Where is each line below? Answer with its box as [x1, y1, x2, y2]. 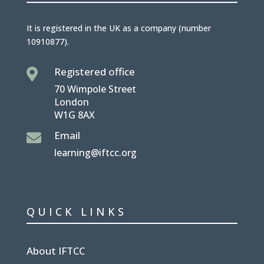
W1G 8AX [54, 108, 95, 122]
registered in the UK [42, 22, 123, 34]
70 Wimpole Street [54, 82, 136, 96]
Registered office [54, 65, 135, 79]
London [54, 95, 89, 109]
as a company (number [122, 22, 211, 34]
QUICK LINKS [26, 204, 127, 219]
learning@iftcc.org [54, 146, 137, 160]
